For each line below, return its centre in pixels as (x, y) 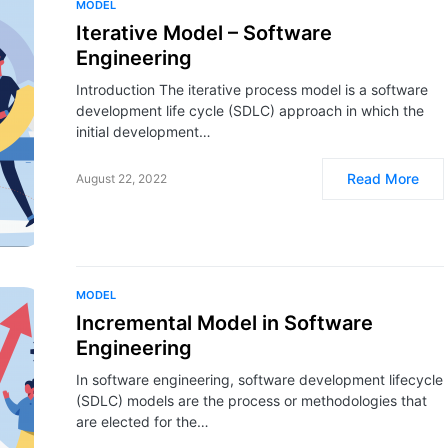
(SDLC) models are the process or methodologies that (251, 400)
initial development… (143, 131)
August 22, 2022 (121, 178)
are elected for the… (142, 421)
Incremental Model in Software (224, 323)
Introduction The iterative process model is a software (252, 89)
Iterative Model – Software (204, 33)
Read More (383, 178)
